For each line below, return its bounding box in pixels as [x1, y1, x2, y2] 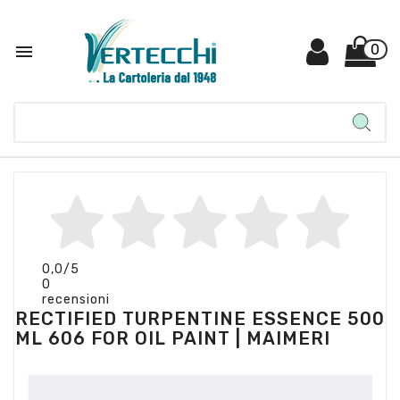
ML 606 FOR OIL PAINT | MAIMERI [15, 328, 330, 349]
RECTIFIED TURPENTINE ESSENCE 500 [15, 308, 385, 329]
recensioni [42, 291, 110, 307]
